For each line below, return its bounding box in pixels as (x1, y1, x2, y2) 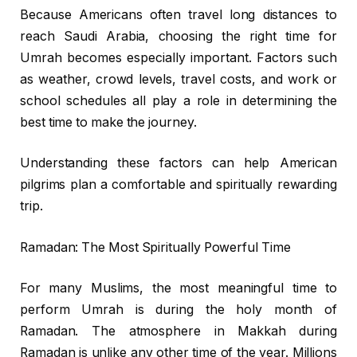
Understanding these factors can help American (20, 155, 337, 171)
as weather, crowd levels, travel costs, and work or (20, 71, 337, 87)
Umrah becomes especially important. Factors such (20, 49, 337, 65)
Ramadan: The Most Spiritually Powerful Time (20, 239, 291, 255)
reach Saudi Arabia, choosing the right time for (20, 28, 337, 44)
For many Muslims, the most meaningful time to (20, 280, 337, 296)
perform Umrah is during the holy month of (20, 302, 337, 318)
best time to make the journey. (20, 114, 197, 130)
